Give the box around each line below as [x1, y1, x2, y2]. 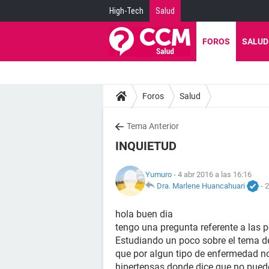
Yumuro [145, 169, 172, 179]
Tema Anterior [127, 121, 179, 131]
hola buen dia [115, 208, 173, 220]
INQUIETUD [115, 139, 177, 153]
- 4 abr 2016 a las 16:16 [172, 169, 252, 179]
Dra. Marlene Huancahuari [157, 181, 245, 190]
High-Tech [109, 6, 144, 16]
